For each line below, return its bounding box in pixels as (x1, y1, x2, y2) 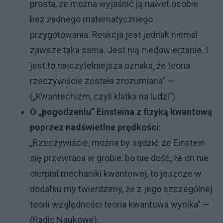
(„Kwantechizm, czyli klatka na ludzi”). (30, 91, 177, 102)
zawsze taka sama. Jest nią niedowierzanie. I (30, 45, 208, 56)
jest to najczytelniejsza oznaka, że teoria (30, 60, 190, 71)
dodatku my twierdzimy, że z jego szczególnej (30, 184, 213, 195)
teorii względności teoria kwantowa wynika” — (30, 199, 210, 210)
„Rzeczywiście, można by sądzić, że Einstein (30, 137, 205, 148)
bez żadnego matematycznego (30, 14, 153, 25)
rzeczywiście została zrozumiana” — (30, 76, 174, 87)
